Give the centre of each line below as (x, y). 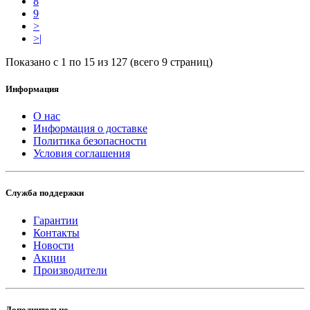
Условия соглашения (82, 154)
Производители (70, 270)
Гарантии (56, 220)
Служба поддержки (45, 193)
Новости (54, 245)
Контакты (56, 232)
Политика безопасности (90, 141)
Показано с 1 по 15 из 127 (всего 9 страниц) (109, 62)
